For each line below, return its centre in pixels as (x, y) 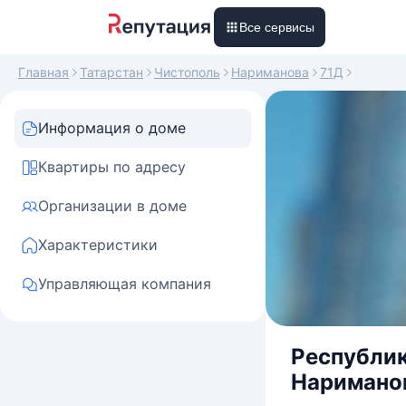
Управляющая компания (125, 284)
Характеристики (98, 245)
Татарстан (111, 72)
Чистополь (187, 72)
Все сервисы (277, 27)
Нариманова (270, 72)
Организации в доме (112, 206)
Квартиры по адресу (112, 167)
